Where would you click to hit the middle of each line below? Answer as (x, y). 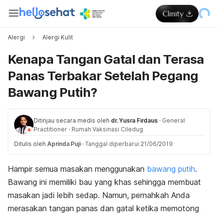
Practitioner (50, 129)
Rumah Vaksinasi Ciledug (107, 129)
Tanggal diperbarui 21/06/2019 (129, 144)
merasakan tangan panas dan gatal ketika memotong (103, 208)
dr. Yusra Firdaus (134, 120)
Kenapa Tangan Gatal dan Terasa (106, 59)
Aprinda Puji (64, 144)
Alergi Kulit (58, 37)
